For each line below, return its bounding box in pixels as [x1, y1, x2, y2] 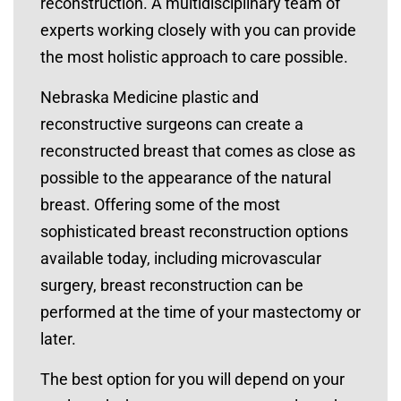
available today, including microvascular [40, 249, 321, 268]
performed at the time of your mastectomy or [40, 303, 361, 321]
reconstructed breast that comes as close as [40, 141, 355, 160]
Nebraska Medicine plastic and [40, 88, 259, 107]
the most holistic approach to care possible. [40, 47, 352, 66]
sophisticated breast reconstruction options [40, 222, 348, 241]
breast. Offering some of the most [40, 195, 280, 214]
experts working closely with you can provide [40, 21, 356, 39]
